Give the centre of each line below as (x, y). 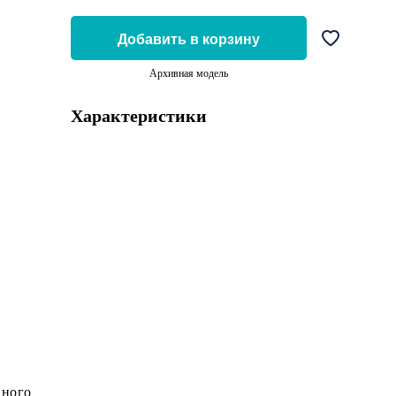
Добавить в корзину (188, 38)
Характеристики (139, 115)
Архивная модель (188, 73)
